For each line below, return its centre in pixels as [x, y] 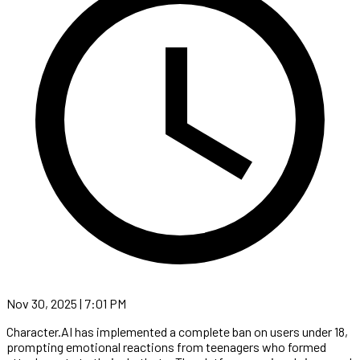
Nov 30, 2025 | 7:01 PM [66, 303]
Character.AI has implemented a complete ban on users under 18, [177, 331]
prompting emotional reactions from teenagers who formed [166, 346]
